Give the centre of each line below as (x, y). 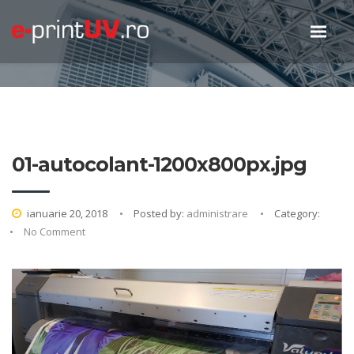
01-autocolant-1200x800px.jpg (159, 164)
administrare (217, 213)
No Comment (55, 232)
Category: (297, 213)
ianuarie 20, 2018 (67, 213)
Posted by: (160, 213)
